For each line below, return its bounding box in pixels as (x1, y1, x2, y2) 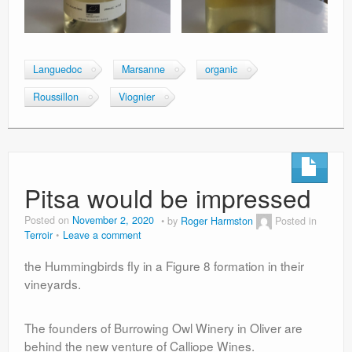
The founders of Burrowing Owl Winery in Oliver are (24, 319, 302, 337)
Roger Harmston (181, 213, 253, 228)
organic (205, 62, 237, 77)
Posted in (275, 213, 317, 228)
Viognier (119, 90, 155, 104)
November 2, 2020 (72, 213, 154, 228)
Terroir (24, 228, 53, 243)
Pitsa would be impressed (24, 180, 311, 216)
